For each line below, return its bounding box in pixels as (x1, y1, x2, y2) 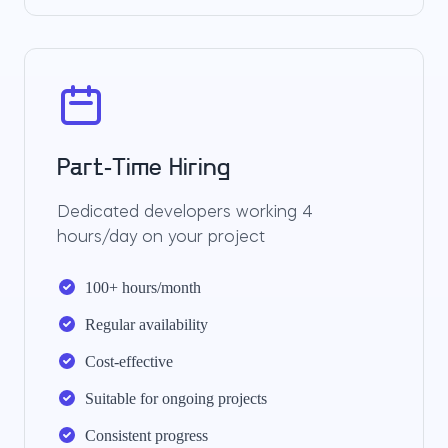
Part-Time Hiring (57, 157, 230, 181)
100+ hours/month (85, 279, 201, 296)
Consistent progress (85, 427, 208, 444)
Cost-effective (85, 353, 173, 370)
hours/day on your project (57, 230, 265, 246)
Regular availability (85, 316, 208, 333)
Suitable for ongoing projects (85, 390, 267, 407)
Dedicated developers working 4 (57, 205, 313, 221)
